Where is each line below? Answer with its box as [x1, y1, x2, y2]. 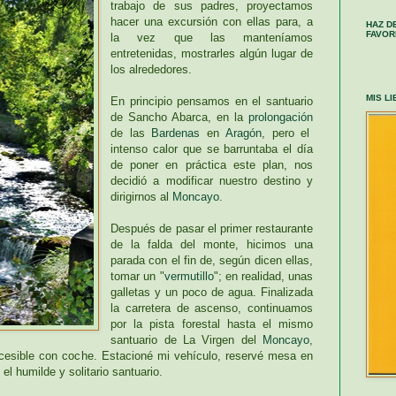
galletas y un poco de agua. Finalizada [110, 285, 313, 299]
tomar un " [110, 269, 164, 283]
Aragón [225, 126, 263, 140]
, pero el [262, 126, 310, 140]
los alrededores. [110, 62, 193, 76]
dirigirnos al [110, 189, 173, 203]
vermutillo [164, 269, 214, 283]
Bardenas [151, 126, 201, 140]
